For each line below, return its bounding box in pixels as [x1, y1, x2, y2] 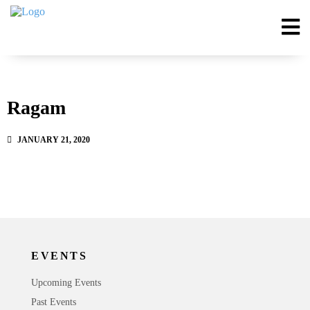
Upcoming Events [31, 277, 101, 288]
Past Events [31, 296, 76, 307]
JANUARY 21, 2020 [17, 135, 90, 145]
